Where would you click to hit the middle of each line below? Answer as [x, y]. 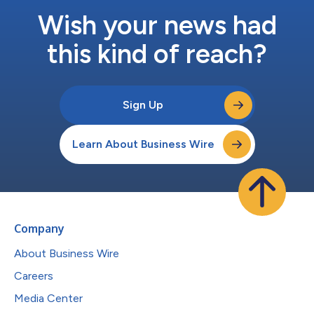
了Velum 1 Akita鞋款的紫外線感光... [91, 11]
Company [39, 228]
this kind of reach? [157, 54]
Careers [34, 275]
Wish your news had [157, 25]
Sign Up [143, 104]
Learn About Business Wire [143, 144]
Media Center [48, 298]
